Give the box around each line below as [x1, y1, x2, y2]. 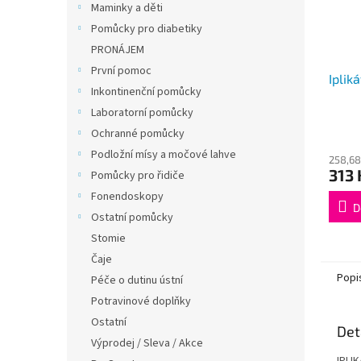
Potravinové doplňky [91, 293, 191, 309]
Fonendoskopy [91, 189, 164, 205]
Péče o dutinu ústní [91, 272, 183, 288]
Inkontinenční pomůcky [91, 84, 201, 100]
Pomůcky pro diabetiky [91, 21, 202, 37]
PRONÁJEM [91, 42, 144, 58]
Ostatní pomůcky [91, 210, 173, 226]
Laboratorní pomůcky [91, 105, 193, 121]
